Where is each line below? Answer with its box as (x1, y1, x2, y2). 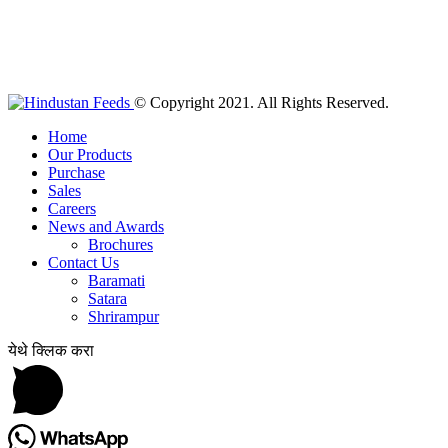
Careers (48, 200, 96, 218)
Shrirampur (88, 308, 159, 326)
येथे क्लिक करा (8, 342, 94, 360)
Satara (88, 290, 127, 308)
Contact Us (48, 254, 119, 272)
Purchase (48, 164, 105, 182)
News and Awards (48, 218, 164, 236)
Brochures (88, 236, 153, 254)
